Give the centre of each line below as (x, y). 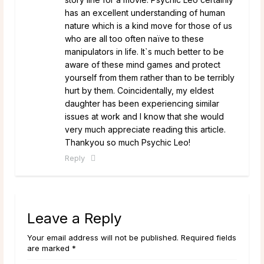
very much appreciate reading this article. (145, 129)
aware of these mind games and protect (143, 64)
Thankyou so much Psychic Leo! (128, 142)
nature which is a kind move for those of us (148, 25)
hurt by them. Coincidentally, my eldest (139, 90)
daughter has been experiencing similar (142, 103)
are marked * (52, 248)
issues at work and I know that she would (144, 116)
